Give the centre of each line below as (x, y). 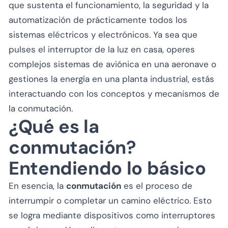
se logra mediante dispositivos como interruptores (112, 215)
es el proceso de (157, 186)
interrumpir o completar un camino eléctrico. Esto (110, 200)
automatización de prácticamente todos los (98, 20)
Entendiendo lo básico (107, 168)
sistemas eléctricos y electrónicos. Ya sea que (103, 34)
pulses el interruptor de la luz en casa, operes (102, 49)
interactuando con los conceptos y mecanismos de (114, 93)
